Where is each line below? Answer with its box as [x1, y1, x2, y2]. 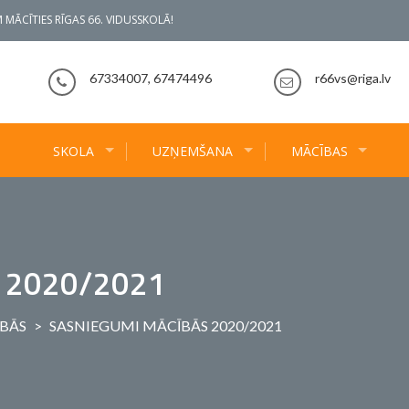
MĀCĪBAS [290, 142, 348, 160]
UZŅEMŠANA [152, 142, 233, 160]
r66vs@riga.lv [314, 70, 391, 86]
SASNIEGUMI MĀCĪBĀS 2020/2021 [49, 317, 282, 334]
